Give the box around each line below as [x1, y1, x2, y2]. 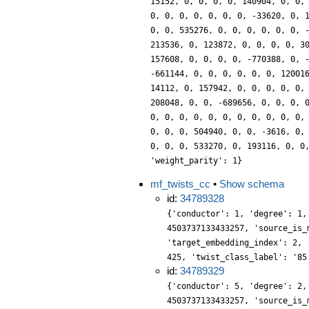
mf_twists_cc [150, 178, 210, 190]
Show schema [219, 178, 284, 190]
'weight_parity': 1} [150, 156, 242, 166]
